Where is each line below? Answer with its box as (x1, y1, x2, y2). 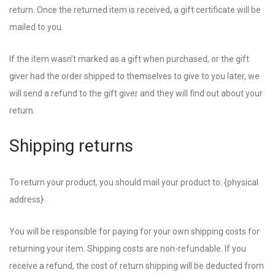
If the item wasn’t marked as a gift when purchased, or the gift (9, 54, 249, 64)
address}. (9, 195, 45, 204)
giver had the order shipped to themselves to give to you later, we (9, 71, 260, 81)
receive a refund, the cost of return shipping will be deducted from (9, 261, 264, 271)
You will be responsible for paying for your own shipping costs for (9, 227, 260, 236)
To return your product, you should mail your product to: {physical (9, 177, 258, 187)
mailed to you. (9, 22, 63, 32)
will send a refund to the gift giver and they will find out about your (9, 88, 263, 98)
